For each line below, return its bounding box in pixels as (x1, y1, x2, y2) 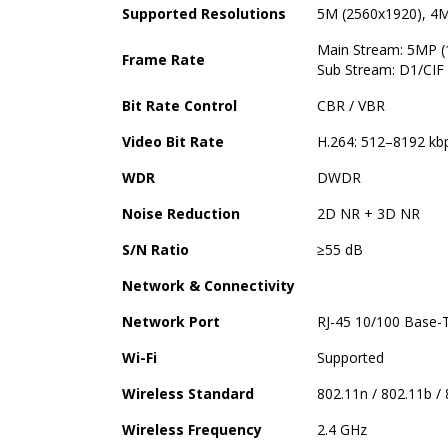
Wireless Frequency (122, 419, 262, 439)
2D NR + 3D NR (317, 203, 420, 223)
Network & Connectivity (122, 275, 295, 295)
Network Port (122, 311, 220, 331)
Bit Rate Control (122, 95, 237, 115)
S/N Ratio (122, 239, 189, 259)
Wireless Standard (122, 383, 254, 403)
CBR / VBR (317, 95, 385, 115)
